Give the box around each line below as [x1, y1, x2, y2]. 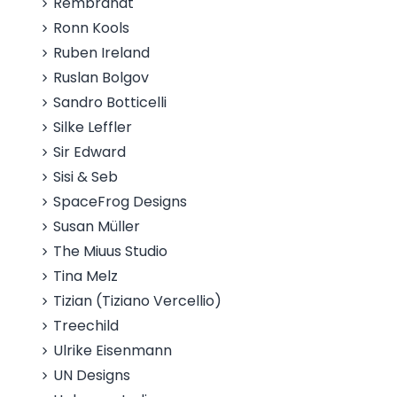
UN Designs [53, 365, 131, 385]
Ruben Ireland [53, 43, 151, 63]
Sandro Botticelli [53, 92, 167, 113]
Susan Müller [53, 216, 141, 237]
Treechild [53, 315, 120, 336]
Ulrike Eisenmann [53, 340, 173, 361]
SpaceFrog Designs [53, 191, 188, 212]
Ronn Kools [53, 18, 130, 38]
